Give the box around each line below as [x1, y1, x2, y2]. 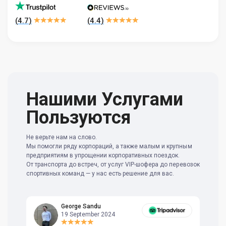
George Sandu [61, 203, 101, 210]
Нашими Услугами [26, 89, 183, 110]
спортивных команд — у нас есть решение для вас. [26, 170, 175, 178]
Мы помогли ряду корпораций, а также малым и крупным [26, 143, 192, 150]
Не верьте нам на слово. [26, 134, 97, 141]
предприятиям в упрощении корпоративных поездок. [26, 152, 180, 159]
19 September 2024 [61, 211, 115, 218]
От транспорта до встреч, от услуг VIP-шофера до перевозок [26, 161, 200, 168]
